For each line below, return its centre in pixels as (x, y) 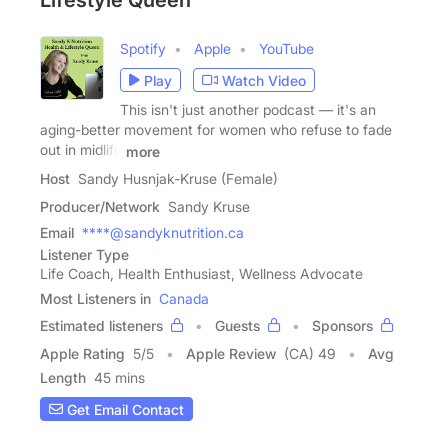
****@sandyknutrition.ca (163, 233)
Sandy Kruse (209, 207)
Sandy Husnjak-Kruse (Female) (178, 179)
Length (63, 378)
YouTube (286, 49)
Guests (237, 326)
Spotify (143, 49)
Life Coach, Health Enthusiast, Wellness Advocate (201, 274)
